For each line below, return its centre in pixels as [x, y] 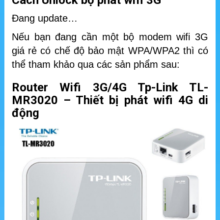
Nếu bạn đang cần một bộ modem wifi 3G [110, 37]
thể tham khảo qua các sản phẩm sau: [96, 65]
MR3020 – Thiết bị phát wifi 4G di [110, 100]
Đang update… [45, 18]
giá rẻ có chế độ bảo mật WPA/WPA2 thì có [110, 51]
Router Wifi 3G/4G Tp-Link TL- [110, 88]
